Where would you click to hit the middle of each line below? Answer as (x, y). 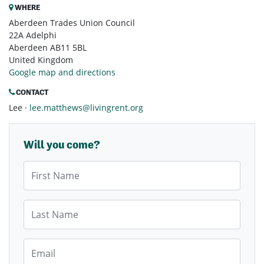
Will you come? (62, 145)
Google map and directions (62, 72)
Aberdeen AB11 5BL (48, 48)
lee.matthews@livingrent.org (86, 108)
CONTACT (32, 93)
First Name (44, 167)
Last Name (44, 206)
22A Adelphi (33, 35)
